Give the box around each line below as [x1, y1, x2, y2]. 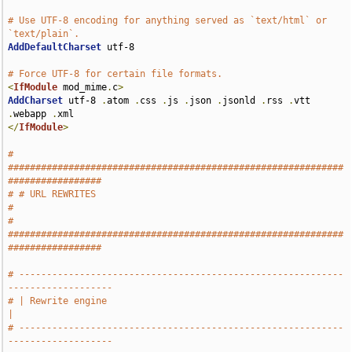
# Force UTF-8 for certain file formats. [8, 68, 223, 79]
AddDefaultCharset [8, 42, 102, 53]
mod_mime [57, 82, 108, 93]
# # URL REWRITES [8, 189, 97, 200]
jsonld [222, 95, 262, 106]
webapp [13, 108, 53, 119]
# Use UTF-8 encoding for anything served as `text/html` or [8, 15, 328, 26]
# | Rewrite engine [8, 295, 108, 306]
